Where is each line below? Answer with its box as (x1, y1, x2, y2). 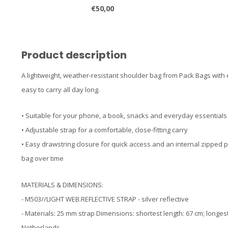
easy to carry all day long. (21, 84, 100, 94)
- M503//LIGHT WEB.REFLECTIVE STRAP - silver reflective (21, 194, 189, 204)
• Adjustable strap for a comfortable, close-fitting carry (21, 125, 188, 135)
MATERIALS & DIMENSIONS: (21, 180, 103, 189)
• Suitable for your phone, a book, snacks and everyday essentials (21, 111, 227, 121)
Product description (21, 47, 127, 62)
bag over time (21, 154, 64, 163)
